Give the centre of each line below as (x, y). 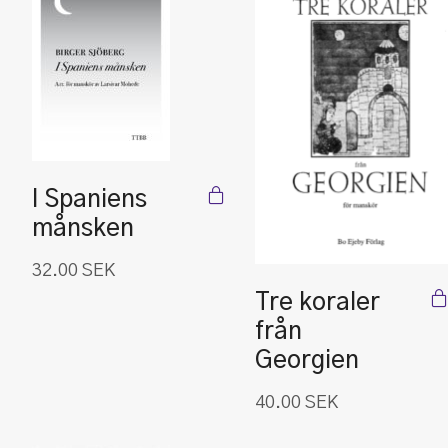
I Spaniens (89, 200)
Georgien (307, 361)
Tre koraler (317, 303)
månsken (83, 229)
